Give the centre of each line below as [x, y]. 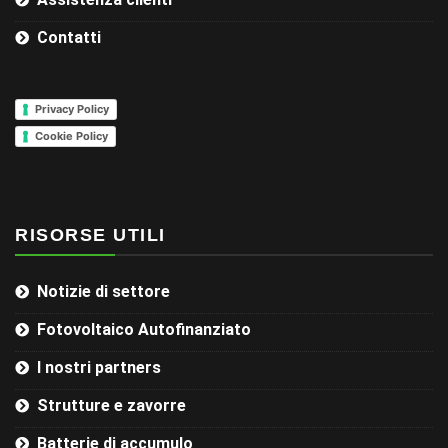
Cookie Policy [71, 136]
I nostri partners [99, 367]
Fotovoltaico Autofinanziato [144, 329]
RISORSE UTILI [90, 234]
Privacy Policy [72, 109]
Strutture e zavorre [111, 405]
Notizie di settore [103, 291]
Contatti [69, 37]
